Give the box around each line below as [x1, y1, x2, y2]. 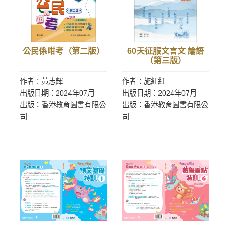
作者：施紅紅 [122, 77, 165, 85]
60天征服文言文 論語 [127, 47, 204, 55]
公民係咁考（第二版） [22, 47, 104, 55]
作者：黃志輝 [20, 77, 63, 85]
